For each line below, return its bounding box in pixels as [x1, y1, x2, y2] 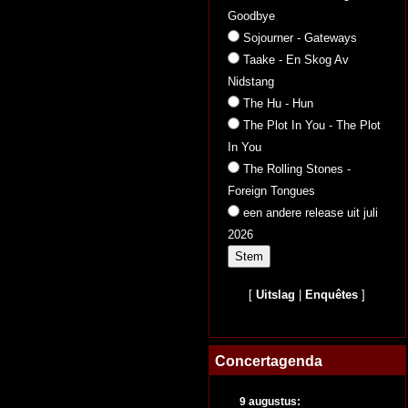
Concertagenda [215, 352, 322, 369]
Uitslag [256, 288, 296, 301]
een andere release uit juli [243, 206, 378, 219]
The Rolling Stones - [243, 162, 351, 176]
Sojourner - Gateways [243, 31, 357, 45]
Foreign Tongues [228, 184, 315, 198]
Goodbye [228, 9, 275, 23]
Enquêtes [305, 288, 359, 301]
